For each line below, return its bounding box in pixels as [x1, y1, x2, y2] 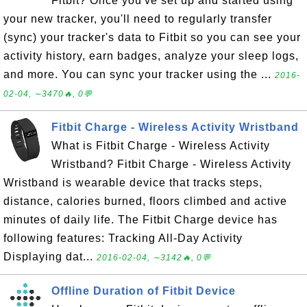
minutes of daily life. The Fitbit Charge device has [3, 214, 278, 225]
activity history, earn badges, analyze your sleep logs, [3, 50, 299, 62]
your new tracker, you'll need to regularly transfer [3, 13, 272, 25]
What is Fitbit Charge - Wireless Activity [51, 140, 270, 151]
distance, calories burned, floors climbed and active [3, 195, 287, 207]
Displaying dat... [3, 251, 97, 262]
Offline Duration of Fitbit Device [51, 285, 236, 297]
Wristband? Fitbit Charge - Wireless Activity [51, 158, 291, 170]
